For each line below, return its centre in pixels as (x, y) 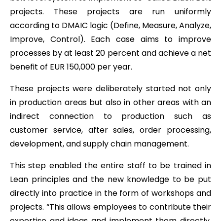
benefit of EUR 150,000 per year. (71, 67)
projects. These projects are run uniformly (110, 11)
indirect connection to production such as (110, 116)
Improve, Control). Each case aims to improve (110, 39)
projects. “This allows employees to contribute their (110, 207)
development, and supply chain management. (99, 144)
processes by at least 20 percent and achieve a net (110, 53)
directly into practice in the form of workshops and (110, 193)
